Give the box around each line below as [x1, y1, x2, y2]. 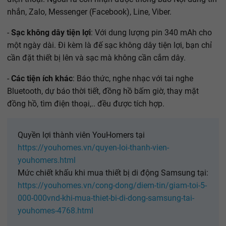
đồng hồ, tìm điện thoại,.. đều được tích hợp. [7, 98, 164, 108]
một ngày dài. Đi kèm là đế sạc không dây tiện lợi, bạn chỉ [7, 40, 212, 50]
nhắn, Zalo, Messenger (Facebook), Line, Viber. [7, 7, 172, 17]
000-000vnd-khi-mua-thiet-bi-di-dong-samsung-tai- [18, 193, 194, 203]
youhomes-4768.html [18, 205, 93, 215]
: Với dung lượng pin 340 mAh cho [91, 27, 212, 37]
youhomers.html [18, 155, 76, 165]
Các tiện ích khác [11, 73, 73, 83]
